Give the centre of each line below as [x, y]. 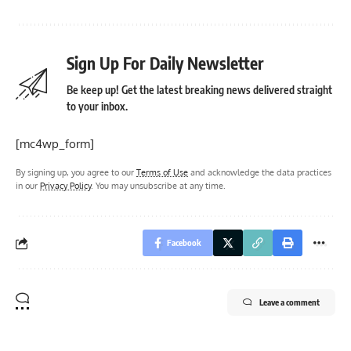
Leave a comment [289, 302]
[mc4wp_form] [55, 144]
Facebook [184, 242]
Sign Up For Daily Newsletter [165, 63]
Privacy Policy [65, 185]
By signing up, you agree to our [76, 172]
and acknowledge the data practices [260, 172]
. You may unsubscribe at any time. [158, 185]
